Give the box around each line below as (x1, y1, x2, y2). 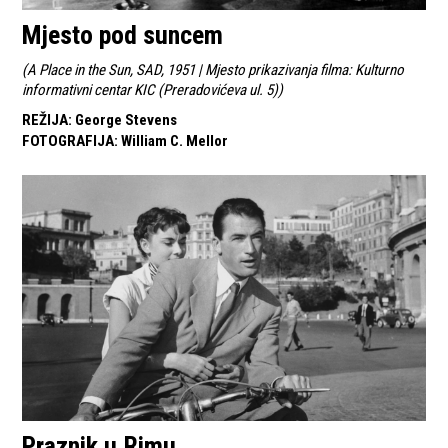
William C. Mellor (121, 132, 229, 151)
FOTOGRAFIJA (22, 132, 115, 151)
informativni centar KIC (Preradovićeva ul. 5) (22, 81, 279, 100)
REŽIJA (22, 111, 69, 130)
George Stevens (75, 111, 178, 130)
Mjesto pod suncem (22, 20, 224, 51)
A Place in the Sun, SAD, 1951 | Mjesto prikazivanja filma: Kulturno (27, 61, 405, 80)
